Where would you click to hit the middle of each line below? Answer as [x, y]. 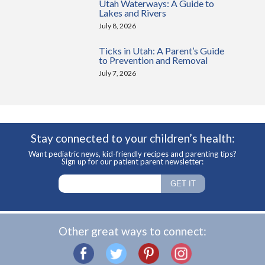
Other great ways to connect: [132, 231]
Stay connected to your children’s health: [132, 138]
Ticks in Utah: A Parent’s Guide [162, 51]
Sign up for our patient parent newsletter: [132, 161]
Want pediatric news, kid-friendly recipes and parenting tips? [132, 154]
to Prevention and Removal [153, 60]
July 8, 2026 [118, 26]
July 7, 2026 [118, 73]
